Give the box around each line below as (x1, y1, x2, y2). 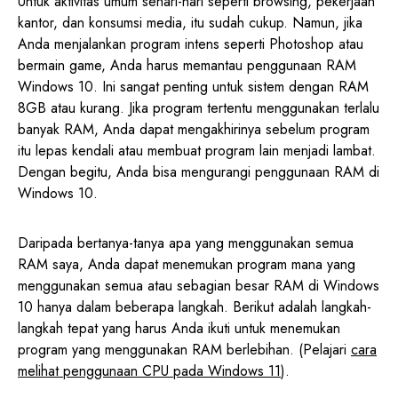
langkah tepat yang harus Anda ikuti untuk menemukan (18, 317, 340, 338)
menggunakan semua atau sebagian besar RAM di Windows (18, 275, 379, 296)
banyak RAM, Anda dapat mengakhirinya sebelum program (18, 118, 370, 139)
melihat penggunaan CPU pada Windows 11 (18, 360, 281, 381)
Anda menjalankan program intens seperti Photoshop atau (18, 33, 363, 54)
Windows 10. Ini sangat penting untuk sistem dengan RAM (18, 76, 369, 97)
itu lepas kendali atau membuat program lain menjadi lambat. (18, 139, 376, 161)
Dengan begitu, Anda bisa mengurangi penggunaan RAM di (18, 161, 379, 182)
